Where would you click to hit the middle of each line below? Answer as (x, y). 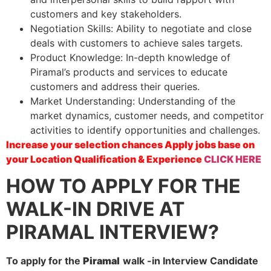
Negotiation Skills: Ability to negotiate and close (141, 28)
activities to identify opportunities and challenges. (145, 130)
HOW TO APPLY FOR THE (123, 186)
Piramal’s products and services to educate (129, 72)
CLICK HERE (233, 159)
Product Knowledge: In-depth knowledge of (130, 57)
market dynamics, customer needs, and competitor (147, 115)
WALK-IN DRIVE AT (95, 209)
